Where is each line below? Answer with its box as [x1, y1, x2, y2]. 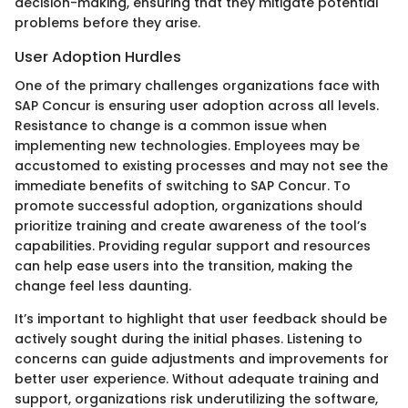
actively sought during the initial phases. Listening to [15, 330, 362, 349]
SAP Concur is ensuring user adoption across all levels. [15, 97, 379, 116]
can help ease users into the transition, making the [15, 257, 352, 276]
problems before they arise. [15, 14, 200, 32]
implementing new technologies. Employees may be [15, 137, 360, 156]
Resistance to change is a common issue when [15, 117, 327, 136]
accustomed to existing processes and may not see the [15, 157, 388, 176]
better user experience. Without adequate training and [15, 370, 379, 389]
